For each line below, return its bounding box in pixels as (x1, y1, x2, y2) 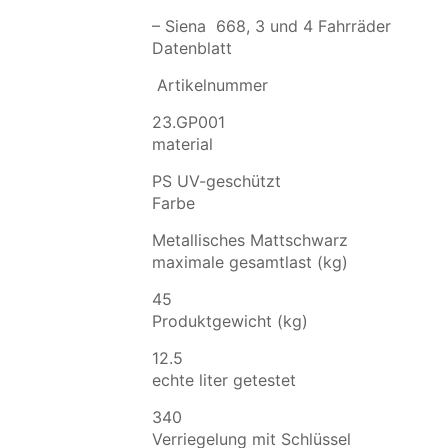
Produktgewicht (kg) (151, 310, 308, 331)
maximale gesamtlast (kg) (151, 251, 348, 272)
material (151, 133, 213, 154)
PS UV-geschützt (151, 170, 281, 191)
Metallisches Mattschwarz (151, 229, 348, 250)
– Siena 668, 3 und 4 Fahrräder (151, 15, 391, 36)
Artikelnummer (151, 74, 268, 95)
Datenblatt (151, 37, 232, 58)
